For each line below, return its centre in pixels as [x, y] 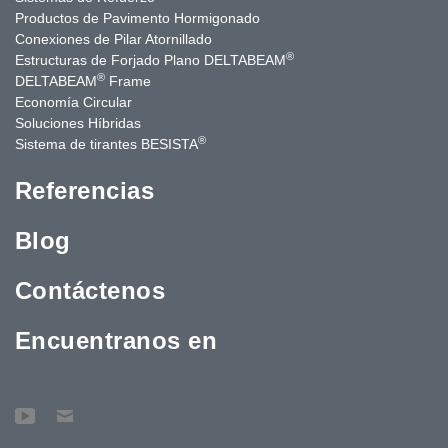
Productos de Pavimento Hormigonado [137, 17]
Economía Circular [73, 101]
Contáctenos [90, 290]
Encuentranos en [116, 340]
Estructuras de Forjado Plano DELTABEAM [150, 59]
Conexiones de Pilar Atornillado [113, 38]
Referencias [85, 190]
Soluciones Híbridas [78, 122]
